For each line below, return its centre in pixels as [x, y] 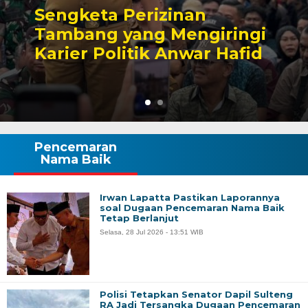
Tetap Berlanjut [139, 218]
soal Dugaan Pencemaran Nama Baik [192, 208]
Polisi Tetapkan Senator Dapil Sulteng [196, 294]
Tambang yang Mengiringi [150, 34]
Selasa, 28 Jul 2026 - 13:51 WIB [152, 232]
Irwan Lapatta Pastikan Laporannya [190, 197]
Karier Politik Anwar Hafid [148, 53]
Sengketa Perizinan [120, 15]
